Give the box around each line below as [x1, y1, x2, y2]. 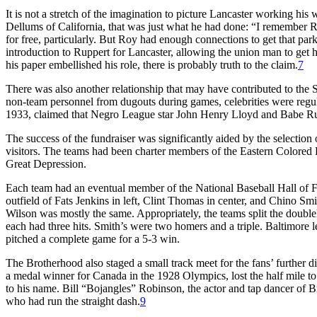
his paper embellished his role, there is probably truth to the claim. [6, 58, 298, 71]
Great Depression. [6, 157, 86, 170]
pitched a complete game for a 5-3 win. [6, 232, 180, 245]
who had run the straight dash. [6, 294, 140, 307]
